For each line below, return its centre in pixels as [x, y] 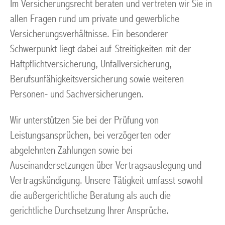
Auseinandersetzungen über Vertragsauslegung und [106, 165]
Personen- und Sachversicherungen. [77, 94]
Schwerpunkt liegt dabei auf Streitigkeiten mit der [100, 49]
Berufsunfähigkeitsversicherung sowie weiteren [97, 79]
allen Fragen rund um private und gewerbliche [95, 19]
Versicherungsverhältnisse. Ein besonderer [89, 34]
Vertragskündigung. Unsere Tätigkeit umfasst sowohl [106, 181]
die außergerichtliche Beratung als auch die [90, 196]
